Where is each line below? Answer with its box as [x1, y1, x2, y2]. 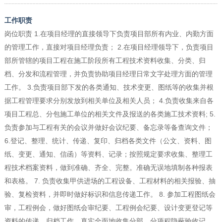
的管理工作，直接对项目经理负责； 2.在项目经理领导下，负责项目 [4, 43, 214, 52]
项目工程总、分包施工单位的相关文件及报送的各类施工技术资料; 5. [4, 110, 216, 118]
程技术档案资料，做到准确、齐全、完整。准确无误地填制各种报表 [4, 164, 213, 172]
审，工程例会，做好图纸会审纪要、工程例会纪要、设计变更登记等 [4, 204, 213, 212]
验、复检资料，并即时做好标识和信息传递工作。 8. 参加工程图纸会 [4, 190, 216, 199]
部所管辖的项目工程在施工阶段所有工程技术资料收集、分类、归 [4, 56, 206, 65]
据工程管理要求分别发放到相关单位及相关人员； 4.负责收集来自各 [4, 97, 214, 105]
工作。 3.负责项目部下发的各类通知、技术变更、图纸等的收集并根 [4, 83, 214, 92]
